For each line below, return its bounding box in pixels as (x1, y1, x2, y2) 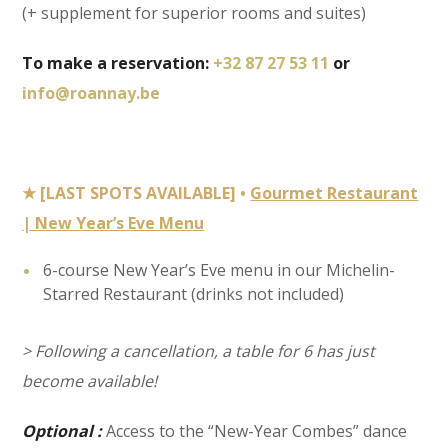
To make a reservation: (22, 51, 214, 74)
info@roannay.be (22, 81, 161, 104)
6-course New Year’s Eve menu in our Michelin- (43, 258, 396, 281)
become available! (22, 369, 158, 392)
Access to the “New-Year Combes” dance (106, 419, 408, 442)
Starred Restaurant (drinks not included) (43, 282, 345, 305)
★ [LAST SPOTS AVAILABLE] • (22, 181, 251, 204)
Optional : (22, 419, 107, 442)
